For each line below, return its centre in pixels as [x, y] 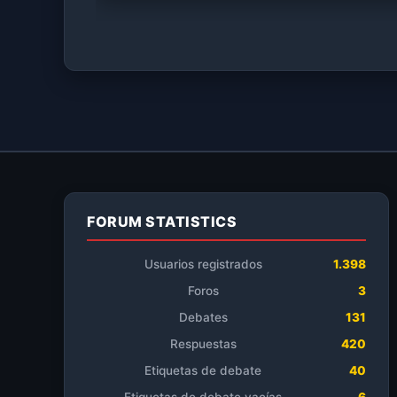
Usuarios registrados [203, 264]
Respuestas [203, 344]
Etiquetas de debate [203, 370]
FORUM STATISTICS [162, 222]
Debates [203, 317]
